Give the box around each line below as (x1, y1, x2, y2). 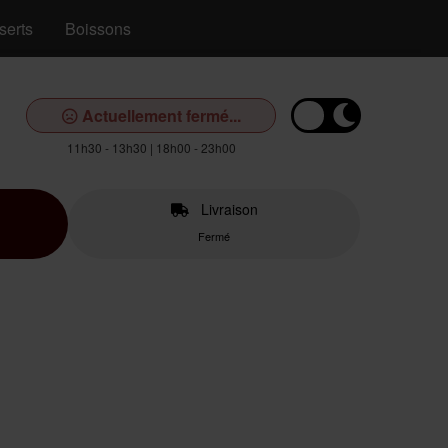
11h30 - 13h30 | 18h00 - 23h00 (66, 139, 236, 156)
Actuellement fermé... (77, 104, 241, 127)
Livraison (196, 199, 258, 219)
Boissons (65, 17, 131, 40)
